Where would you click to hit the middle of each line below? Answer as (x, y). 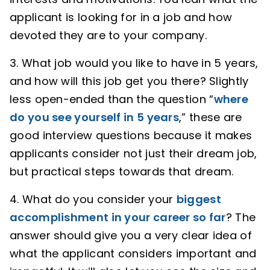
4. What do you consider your (93, 199)
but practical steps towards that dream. (122, 171)
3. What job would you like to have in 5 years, (134, 63)
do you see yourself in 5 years (95, 117)
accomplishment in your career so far (118, 217)
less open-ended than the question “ (112, 99)
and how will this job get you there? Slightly (129, 81)
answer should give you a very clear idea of (131, 235)
